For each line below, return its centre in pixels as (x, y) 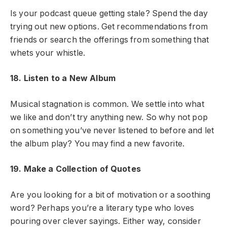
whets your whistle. (48, 53)
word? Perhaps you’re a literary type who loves (102, 208)
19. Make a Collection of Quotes (75, 169)
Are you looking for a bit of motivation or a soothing (110, 195)
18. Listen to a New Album (63, 79)
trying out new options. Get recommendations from (109, 26)
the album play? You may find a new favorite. (98, 143)
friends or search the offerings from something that (110, 40)
